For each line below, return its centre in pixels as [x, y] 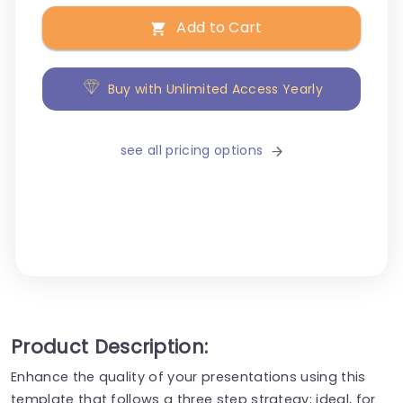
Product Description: [110, 346]
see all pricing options [192, 151]
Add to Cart [219, 28]
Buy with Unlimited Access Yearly [215, 90]
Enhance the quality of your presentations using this [188, 376]
